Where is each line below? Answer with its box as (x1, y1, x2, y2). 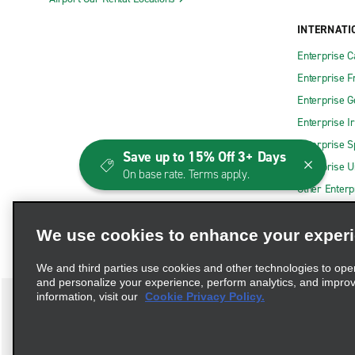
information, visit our (36, 290, 141, 303)
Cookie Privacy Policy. (145, 290, 265, 303)
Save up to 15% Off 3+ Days (123, 147, 286, 166)
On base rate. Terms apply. (123, 166, 250, 182)
